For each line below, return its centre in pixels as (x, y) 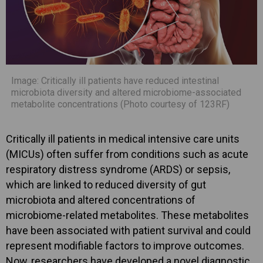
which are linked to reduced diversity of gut (106, 184)
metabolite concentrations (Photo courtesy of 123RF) (120, 104)
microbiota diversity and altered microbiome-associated (126, 92)
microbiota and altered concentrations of (101, 200)
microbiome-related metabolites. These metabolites (127, 215)
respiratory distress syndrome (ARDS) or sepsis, (118, 169)
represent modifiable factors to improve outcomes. (125, 245)
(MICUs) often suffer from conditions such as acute (127, 154)
